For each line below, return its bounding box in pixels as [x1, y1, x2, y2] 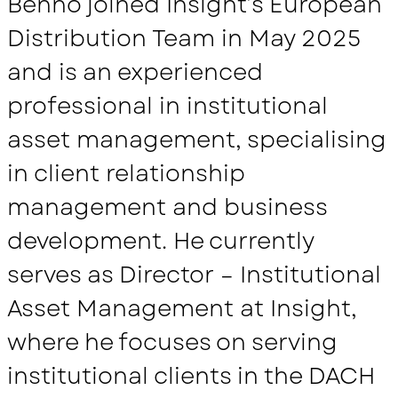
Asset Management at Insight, [7, 292, 357, 325]
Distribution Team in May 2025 [7, 22, 361, 55]
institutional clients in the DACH [7, 360, 375, 393]
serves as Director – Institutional [7, 259, 381, 291]
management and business [7, 191, 327, 224]
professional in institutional [7, 90, 328, 123]
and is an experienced [7, 56, 263, 89]
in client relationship [7, 157, 244, 190]
